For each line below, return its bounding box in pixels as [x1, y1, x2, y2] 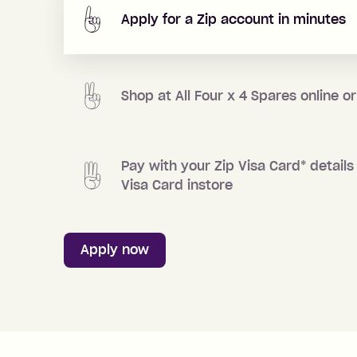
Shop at [121, 87, 175, 104]
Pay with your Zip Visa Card [121, 157, 300, 174]
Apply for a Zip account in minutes [121, 10, 346, 27]
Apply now [80, 241, 149, 258]
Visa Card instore [121, 176, 233, 193]
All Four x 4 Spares [175, 87, 296, 104]
